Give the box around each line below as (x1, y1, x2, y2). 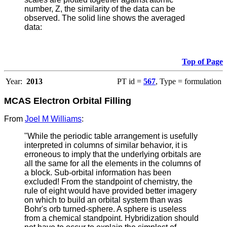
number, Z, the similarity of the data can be (24, 5, 175, 14)
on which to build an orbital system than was (24, 196, 182, 205)
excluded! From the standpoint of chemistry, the (24, 177, 193, 186)
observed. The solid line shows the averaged (24, 14, 185, 23)
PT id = (117, 77, 143, 86)
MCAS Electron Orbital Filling (4, 96, 131, 106)
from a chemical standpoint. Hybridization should (24, 214, 199, 223)
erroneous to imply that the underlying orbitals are (24, 150, 201, 159)
